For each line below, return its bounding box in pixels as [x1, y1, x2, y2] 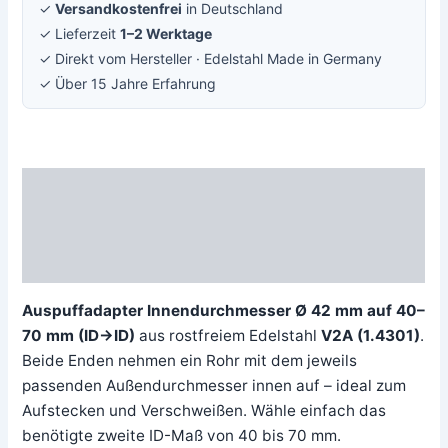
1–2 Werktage [120, 25, 213, 43]
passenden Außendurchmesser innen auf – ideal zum [22, 375, 407, 395]
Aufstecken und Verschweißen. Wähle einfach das [22, 400, 387, 420]
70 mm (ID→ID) [22, 325, 136, 345]
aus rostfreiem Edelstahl [135, 325, 322, 345]
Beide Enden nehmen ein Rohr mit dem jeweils [22, 350, 358, 370]
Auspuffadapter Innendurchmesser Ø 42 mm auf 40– [22, 300, 426, 320]
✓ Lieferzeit [39, 25, 121, 43]
